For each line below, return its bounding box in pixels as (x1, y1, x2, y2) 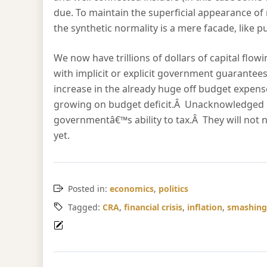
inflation (187, 201, 222, 213)
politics (159, 183, 188, 194)
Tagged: (68, 201, 103, 213)
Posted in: (68, 183, 110, 194)
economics (110, 183, 154, 194)
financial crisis (124, 201, 182, 213)
